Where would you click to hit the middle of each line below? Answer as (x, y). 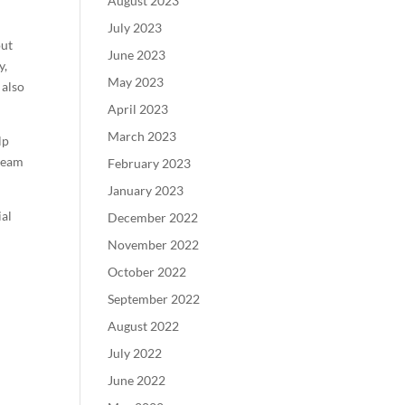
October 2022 (147, 272)
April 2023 (138, 109)
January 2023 (146, 190)
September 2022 (154, 299)
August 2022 (144, 326)
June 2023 (137, 55)
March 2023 (142, 136)
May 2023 (136, 82)
